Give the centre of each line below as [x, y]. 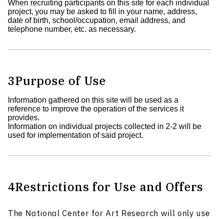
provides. [24, 118]
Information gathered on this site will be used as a [93, 100]
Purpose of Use [61, 81]
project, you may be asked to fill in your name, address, [102, 12]
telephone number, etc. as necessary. [72, 29]
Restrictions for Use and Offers [109, 187]
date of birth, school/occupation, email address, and [97, 21]
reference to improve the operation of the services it [96, 109]
